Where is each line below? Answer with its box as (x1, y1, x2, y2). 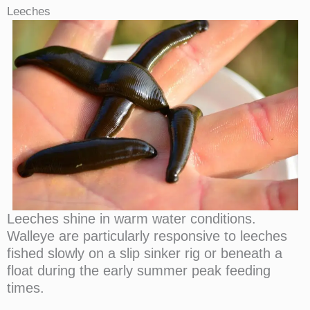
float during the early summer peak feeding (7, 263, 271, 279)
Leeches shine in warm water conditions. (7, 211, 256, 227)
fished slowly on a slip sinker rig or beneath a (7, 246, 282, 262)
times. (7, 280, 44, 296)
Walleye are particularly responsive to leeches (7, 228, 287, 244)
